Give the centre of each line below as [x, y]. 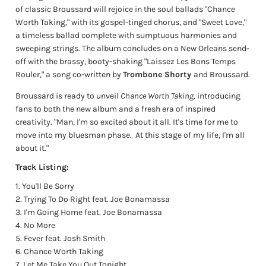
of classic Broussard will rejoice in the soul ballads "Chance [126, 9]
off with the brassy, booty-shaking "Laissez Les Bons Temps [126, 61]
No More [40, 226]
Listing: [53, 167]
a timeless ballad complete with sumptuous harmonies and [126, 35]
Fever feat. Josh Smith [65, 239]
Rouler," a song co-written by [69, 74]
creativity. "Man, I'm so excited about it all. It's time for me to [127, 122]
